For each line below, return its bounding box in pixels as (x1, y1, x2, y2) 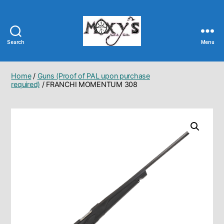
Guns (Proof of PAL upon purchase (37, 71, 150, 80)
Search (7, 39, 24, 45)
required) (11, 80, 40, 88)
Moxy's (111, 45, 140, 56)
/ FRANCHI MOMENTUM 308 (39, 80, 137, 88)
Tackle (111, 78, 139, 89)
